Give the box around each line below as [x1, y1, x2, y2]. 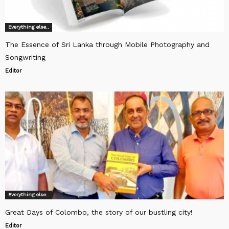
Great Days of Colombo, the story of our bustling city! [5, 208, 193, 217]
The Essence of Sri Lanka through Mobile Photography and [5, 40, 210, 49]
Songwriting [5, 53, 45, 62]
